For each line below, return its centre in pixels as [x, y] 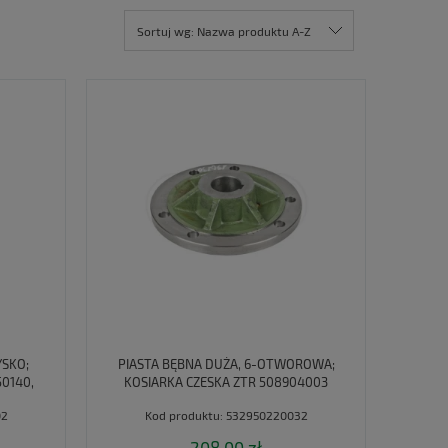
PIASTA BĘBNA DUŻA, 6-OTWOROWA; [226, 364]
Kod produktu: [183, 414]
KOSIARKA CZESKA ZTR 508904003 [226, 382]
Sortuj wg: [167, 30]
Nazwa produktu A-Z [254, 30]
